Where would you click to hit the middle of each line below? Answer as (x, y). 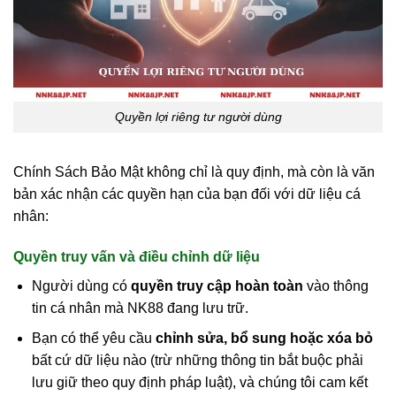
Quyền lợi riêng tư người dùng (198, 117)
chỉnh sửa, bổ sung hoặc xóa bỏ (264, 339)
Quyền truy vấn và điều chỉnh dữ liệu (137, 256)
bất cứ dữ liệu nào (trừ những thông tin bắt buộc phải (197, 361)
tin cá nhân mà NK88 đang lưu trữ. (140, 308)
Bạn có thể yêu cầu (93, 339)
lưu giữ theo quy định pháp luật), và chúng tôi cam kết (199, 383)
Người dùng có (81, 286)
